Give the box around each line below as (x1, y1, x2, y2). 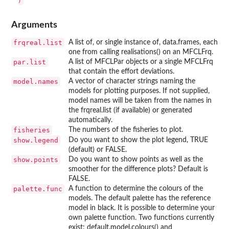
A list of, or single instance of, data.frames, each (68, 38, 218, 46)
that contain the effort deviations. (68, 67, 174, 75)
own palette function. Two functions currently (68, 214, 214, 221)
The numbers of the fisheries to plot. (68, 126, 183, 133)
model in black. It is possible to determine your (68, 204, 215, 212)
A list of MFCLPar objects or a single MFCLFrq (68, 58, 213, 65)
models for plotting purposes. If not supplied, (68, 87, 210, 95)
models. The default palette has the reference (68, 194, 211, 202)
